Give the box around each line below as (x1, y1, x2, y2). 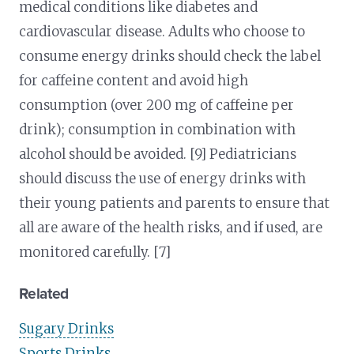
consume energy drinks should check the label (19, 47, 322, 65)
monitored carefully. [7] (19, 243, 171, 261)
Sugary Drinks (19, 319, 115, 337)
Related (19, 284, 69, 303)
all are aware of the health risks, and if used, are (19, 218, 323, 236)
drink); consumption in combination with (19, 120, 296, 138)
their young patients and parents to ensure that (19, 194, 330, 212)
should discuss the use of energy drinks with (19, 169, 307, 187)
